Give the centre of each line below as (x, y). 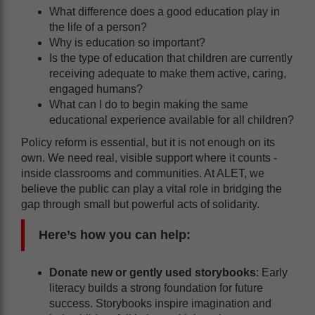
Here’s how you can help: (115, 234)
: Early (272, 272)
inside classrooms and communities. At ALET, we (143, 173)
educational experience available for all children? (172, 120)
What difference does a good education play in (165, 11)
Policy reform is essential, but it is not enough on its (148, 142)
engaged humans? (97, 89)
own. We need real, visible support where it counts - (149, 157)
